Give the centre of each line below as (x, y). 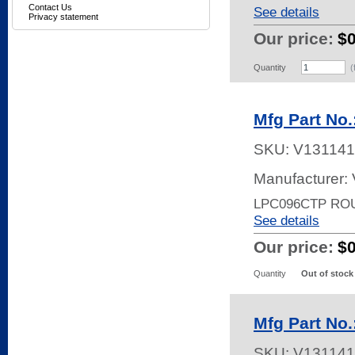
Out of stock (327, 273)
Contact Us (50, 7)
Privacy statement (63, 17)
